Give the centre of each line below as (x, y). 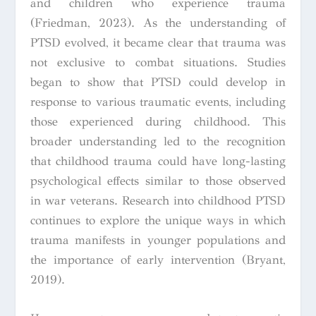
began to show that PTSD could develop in (158, 82)
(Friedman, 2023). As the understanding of (158, 23)
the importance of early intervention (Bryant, (158, 260)
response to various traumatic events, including (158, 102)
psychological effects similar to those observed (158, 181)
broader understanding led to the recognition (158, 141)
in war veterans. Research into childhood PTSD (158, 200)
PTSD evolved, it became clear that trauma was (158, 42)
